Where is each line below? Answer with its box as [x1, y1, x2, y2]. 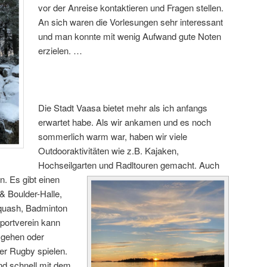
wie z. [111, 144, 135, 157]
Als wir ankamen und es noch [96, 116, 212, 129]
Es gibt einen [10, 173, 60, 186]
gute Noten [179, 29, 222, 42]
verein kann [15, 216, 60, 229]
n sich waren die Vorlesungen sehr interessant [44, 15, 223, 28]
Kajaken [145, 144, 177, 157]
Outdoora [38, 144, 75, 157]
